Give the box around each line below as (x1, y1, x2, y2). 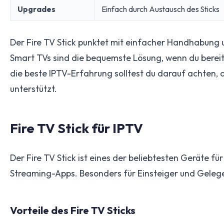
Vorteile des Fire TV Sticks (10, 203, 135, 216)
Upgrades (17, 4, 56, 14)
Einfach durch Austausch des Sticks (101, 4, 220, 14)
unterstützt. (10, 82, 57, 94)
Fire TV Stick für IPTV (10, 119, 143, 136)
